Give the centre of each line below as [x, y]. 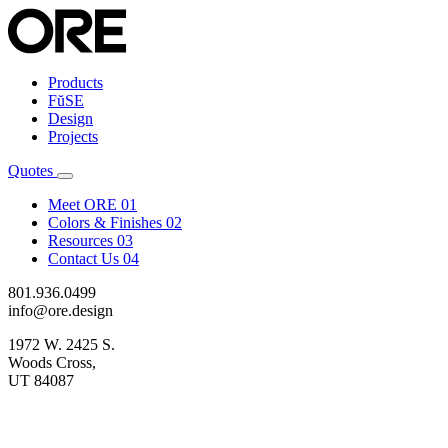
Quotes [32, 170]
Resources [80, 240]
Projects [73, 136]
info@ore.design [60, 310]
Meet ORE [82, 204]
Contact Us [83, 258]
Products [75, 82]
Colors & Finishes [105, 222]
